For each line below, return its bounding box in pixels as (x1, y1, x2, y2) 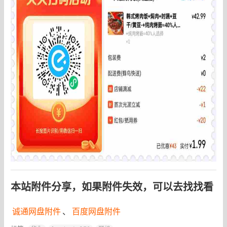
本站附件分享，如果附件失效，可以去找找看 (10, 180, 213, 193)
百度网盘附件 (71, 206, 121, 216)
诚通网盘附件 (12, 206, 61, 216)
